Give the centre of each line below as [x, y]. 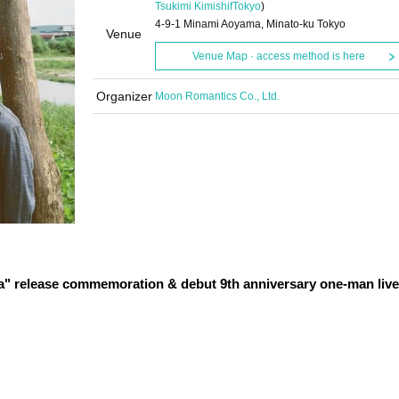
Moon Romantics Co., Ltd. [217, 96]
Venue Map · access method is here [278, 56]
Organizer [124, 96]
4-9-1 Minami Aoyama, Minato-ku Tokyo [250, 24]
